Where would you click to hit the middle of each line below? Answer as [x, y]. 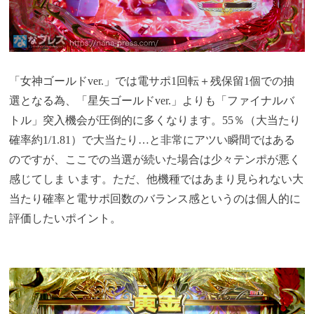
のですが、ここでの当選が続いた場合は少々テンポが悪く [155, 159]
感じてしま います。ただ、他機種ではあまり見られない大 [157, 179]
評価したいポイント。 [66, 218]
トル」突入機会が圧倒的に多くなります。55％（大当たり [155, 120]
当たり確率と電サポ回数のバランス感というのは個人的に [155, 198]
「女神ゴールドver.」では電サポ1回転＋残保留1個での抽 [152, 81]
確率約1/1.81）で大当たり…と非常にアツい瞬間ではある [152, 139]
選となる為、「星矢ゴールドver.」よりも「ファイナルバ [152, 100]
